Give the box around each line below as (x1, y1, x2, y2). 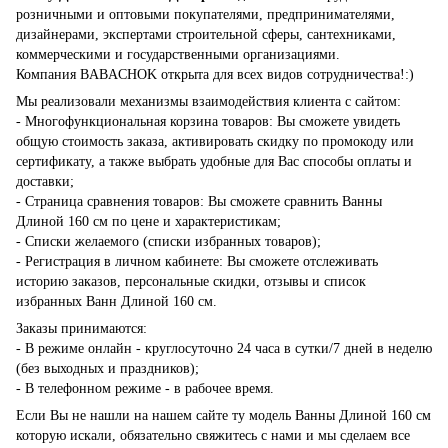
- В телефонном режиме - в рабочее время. (16, 381, 274, 397)
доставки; (16, 174, 74, 190)
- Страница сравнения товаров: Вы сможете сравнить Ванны (16, 194, 382, 210)
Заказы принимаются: (16, 321, 147, 337)
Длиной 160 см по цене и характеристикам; (16, 214, 281, 230)
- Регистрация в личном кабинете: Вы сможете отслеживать (16, 254, 378, 270)
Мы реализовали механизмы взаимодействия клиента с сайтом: (16, 94, 401, 110)
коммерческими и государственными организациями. (16, 47, 340, 63)
